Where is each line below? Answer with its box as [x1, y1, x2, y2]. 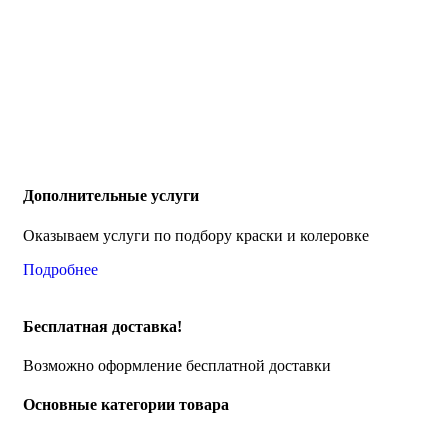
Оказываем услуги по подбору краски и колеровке [23, 226, 369, 244]
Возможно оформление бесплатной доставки [23, 357, 331, 375]
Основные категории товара [23, 396, 229, 414]
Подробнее [23, 260, 98, 278]
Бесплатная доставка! [23, 317, 182, 335]
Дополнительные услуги [23, 187, 199, 205]
